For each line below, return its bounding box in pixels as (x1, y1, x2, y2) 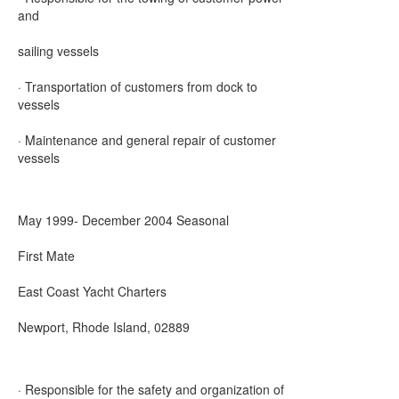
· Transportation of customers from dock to (18, 77, 257, 95)
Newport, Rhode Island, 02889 (18, 318, 190, 336)
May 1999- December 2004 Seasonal (18, 211, 229, 229)
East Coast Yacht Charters (18, 282, 167, 300)
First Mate (18, 247, 75, 265)
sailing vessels (18, 42, 99, 60)
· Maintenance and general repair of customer (18, 131, 276, 149)
